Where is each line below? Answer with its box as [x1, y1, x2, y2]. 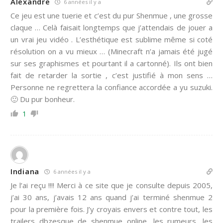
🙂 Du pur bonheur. [10, 94, 75, 104]
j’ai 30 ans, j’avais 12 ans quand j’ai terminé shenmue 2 [10, 192, 213, 202]
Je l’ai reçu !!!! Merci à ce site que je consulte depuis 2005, [10, 180, 213, 190]
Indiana [10, 166, 39, 177]
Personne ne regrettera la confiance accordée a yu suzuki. [10, 82, 213, 92]
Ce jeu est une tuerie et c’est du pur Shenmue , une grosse [10, 10, 213, 20]
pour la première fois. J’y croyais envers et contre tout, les [10, 204, 213, 214]
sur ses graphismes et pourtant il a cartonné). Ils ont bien [10, 58, 213, 68]
